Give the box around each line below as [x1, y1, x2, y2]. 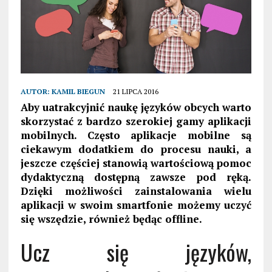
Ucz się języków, [20, 235, 252, 268]
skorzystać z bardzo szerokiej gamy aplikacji [20, 114, 252, 128]
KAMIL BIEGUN [51, 86, 105, 96]
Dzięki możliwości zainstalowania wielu [20, 183, 252, 198]
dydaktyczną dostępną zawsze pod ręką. [20, 169, 252, 184]
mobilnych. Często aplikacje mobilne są [20, 127, 252, 142]
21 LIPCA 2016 [112, 86, 158, 96]
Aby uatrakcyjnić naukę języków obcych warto [20, 100, 252, 114]
